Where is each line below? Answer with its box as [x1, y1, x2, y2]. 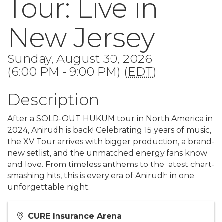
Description [7, 90, 99, 109]
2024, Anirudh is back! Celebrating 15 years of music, [7, 125, 211, 135]
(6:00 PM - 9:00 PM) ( [7, 64, 128, 79]
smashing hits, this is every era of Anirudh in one [7, 171, 194, 180]
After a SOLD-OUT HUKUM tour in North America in [7, 114, 213, 123]
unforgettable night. [7, 182, 90, 192]
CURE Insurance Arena [28, 211, 122, 221]
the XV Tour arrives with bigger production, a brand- [7, 137, 215, 146]
